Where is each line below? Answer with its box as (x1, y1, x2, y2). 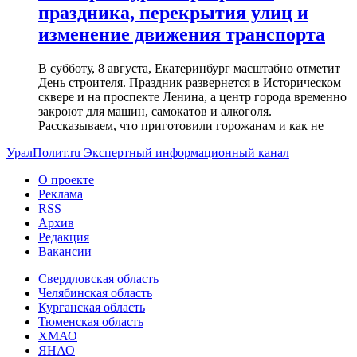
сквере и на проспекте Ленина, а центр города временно (38, 89, 347, 104)
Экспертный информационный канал (84, 145, 289, 159)
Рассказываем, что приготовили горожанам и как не (38, 118, 324, 132)
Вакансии (38, 244, 92, 258)
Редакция (38, 229, 89, 244)
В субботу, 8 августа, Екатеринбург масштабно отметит (38, 61, 340, 75)
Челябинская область (38, 285, 152, 300)
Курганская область (38, 300, 145, 314)
